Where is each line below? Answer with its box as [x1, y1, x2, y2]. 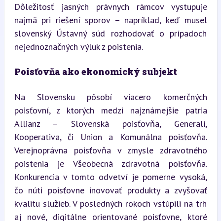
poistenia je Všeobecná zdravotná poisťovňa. [14, 158, 207, 169]
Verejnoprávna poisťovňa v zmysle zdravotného [14, 145, 207, 156]
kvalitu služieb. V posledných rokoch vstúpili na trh [14, 198, 207, 209]
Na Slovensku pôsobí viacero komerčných [14, 91, 207, 103]
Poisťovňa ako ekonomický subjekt [14, 66, 177, 77]
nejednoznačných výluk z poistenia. [14, 41, 143, 52]
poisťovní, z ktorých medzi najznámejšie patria [14, 105, 207, 116]
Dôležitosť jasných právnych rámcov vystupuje [14, 1, 207, 12]
